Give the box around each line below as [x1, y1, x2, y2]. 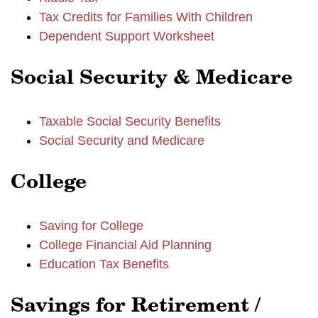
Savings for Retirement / [11, 297, 261, 317]
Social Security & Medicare [11, 69, 292, 89]
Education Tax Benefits [39, 257, 169, 271]
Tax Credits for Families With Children [39, 10, 253, 24]
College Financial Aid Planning [39, 238, 212, 252]
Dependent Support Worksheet [39, 29, 214, 43]
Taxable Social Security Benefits [39, 114, 221, 128]
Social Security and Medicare [39, 133, 204, 148]
